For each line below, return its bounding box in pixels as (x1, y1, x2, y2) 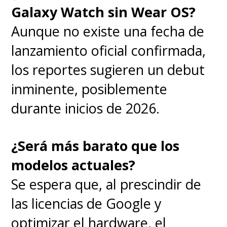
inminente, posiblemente (11, 80, 168, 99)
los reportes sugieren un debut (11, 60, 205, 80)
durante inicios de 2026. (11, 99, 160, 118)
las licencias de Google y (11, 194, 162, 213)
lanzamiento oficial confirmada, (11, 41, 206, 60)
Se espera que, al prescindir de (11, 175, 202, 194)
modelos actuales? (11, 156, 136, 175)
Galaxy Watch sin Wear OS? (11, 3, 196, 22)
